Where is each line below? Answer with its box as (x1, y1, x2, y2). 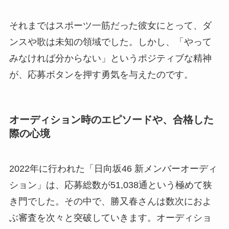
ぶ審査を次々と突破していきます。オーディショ (9, 213, 212, 223)
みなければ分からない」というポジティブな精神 (9, 53, 212, 63)
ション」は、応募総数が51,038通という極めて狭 (9, 180, 212, 191)
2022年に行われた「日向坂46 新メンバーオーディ (9, 164, 217, 174)
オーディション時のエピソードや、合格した (9, 113, 214, 125)
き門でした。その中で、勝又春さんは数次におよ (9, 196, 212, 207)
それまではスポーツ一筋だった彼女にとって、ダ (9, 20, 212, 31)
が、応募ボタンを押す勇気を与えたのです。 (9, 69, 193, 80)
